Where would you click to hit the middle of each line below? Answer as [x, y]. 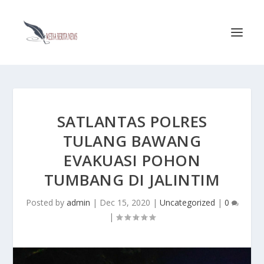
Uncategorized [187, 202]
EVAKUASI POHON [132, 160]
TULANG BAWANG [132, 141]
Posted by [46, 202]
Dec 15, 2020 [125, 202]
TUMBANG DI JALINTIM [132, 180]
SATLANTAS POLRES [132, 121]
